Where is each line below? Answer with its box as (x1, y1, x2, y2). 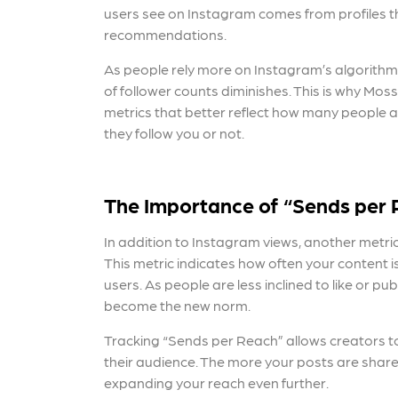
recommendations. (104, 26, 227, 43)
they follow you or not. (104, 124, 244, 141)
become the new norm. (104, 297, 251, 314)
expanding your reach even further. (104, 374, 329, 391)
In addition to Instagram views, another (104, 233, 359, 250)
